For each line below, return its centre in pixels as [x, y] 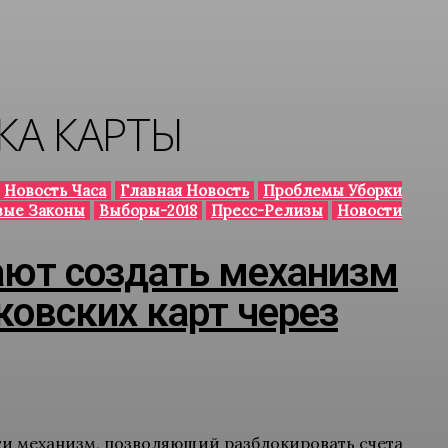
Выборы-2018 [147, 210]
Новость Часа [54, 190]
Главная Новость [184, 190]
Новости [369, 210]
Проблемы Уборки [332, 190]
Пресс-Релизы [266, 210]
